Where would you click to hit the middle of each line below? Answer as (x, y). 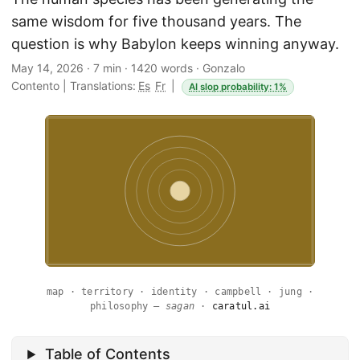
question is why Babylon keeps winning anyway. (175, 44)
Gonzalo (224, 68)
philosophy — (127, 307)
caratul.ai (241, 307)
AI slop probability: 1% (238, 87)
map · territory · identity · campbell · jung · (180, 292)
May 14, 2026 (47, 68)
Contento (35, 86)
